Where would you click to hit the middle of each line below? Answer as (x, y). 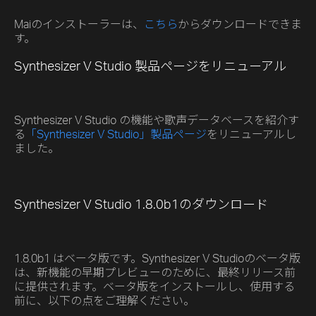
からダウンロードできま (240, 24)
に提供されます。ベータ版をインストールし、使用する (154, 287)
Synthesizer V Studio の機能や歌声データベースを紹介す (157, 120)
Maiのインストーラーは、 (79, 24)
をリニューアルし (251, 134)
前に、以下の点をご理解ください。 (104, 301)
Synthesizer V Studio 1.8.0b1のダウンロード (141, 205)
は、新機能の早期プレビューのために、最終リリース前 (155, 273)
